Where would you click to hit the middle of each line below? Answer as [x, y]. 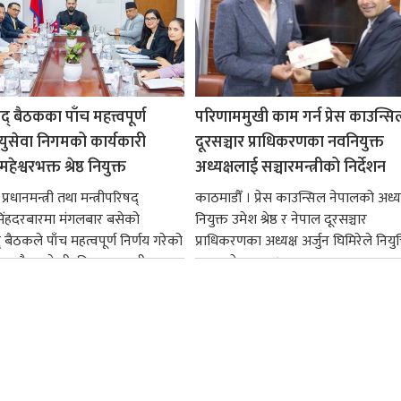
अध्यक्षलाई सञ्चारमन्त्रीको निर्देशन [290, 167]
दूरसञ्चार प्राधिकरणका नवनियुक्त [289, 142]
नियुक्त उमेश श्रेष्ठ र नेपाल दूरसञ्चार [281, 219]
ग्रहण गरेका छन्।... [241, 262]
